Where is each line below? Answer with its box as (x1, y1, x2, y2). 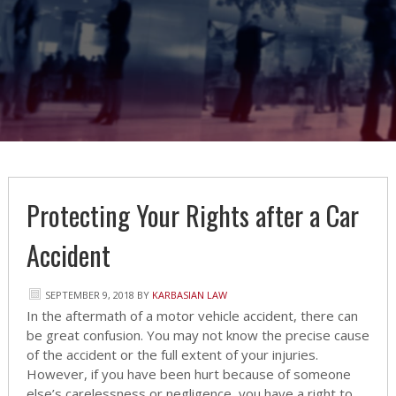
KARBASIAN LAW (151, 288, 227, 302)
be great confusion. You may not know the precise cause (26, 326, 369, 345)
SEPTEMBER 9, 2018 (44, 288, 134, 302)
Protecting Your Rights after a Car (26, 195, 359, 236)
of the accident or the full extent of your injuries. (26, 346, 318, 364)
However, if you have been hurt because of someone (26, 365, 351, 384)
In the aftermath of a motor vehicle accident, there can (26, 307, 358, 325)
